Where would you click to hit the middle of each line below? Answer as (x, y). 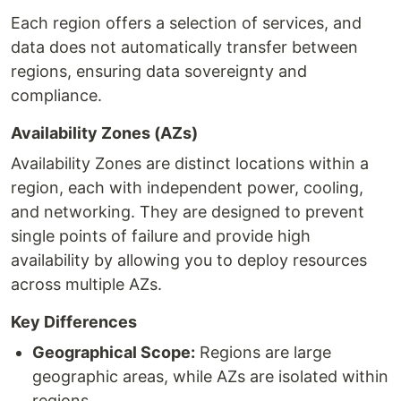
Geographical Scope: (114, 352)
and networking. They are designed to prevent (188, 212)
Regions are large (263, 352)
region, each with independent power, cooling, (187, 188)
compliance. (56, 95)
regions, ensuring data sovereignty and (159, 71)
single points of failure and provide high (161, 236)
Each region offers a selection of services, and (186, 23)
